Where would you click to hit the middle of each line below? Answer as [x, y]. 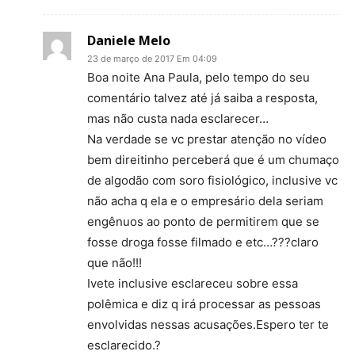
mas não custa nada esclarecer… [178, 119]
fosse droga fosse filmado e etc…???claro [203, 242]
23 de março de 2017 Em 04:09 [152, 59]
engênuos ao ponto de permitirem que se [203, 222]
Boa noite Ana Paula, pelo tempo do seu [198, 78]
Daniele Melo [129, 41]
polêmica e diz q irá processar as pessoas [204, 304]
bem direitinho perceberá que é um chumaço [213, 160]
